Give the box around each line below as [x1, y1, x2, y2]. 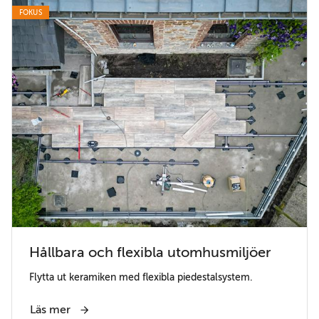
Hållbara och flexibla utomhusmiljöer [29, 244, 271, 261]
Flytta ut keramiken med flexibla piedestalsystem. [29, 271, 253, 283]
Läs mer [30, 303, 73, 317]
